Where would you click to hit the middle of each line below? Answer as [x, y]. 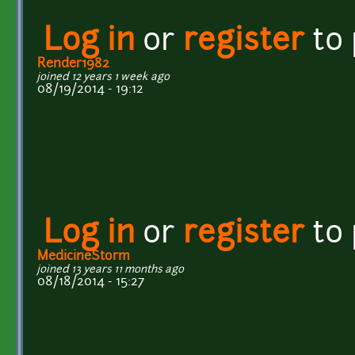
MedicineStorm [84, 256]
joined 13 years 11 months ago [111, 269]
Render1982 [73, 64]
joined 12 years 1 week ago [103, 77]
